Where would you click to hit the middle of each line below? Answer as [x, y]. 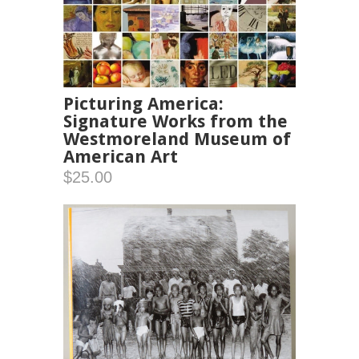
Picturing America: [143, 104]
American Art [121, 157]
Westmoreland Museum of [177, 139]
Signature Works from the [175, 122]
